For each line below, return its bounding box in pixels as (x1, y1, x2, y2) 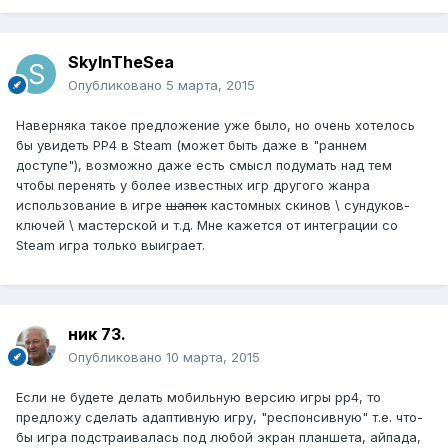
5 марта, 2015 (166, 77, 255, 94)
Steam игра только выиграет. (16, 237, 205, 254)
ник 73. (68, 324, 126, 345)
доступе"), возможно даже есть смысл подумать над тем (16, 157, 392, 174)
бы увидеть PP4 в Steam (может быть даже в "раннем (16, 137, 367, 154)
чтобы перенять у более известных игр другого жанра (16, 177, 370, 194)
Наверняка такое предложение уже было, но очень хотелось (16, 117, 415, 134)
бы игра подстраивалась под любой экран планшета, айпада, (16, 429, 421, 446)
